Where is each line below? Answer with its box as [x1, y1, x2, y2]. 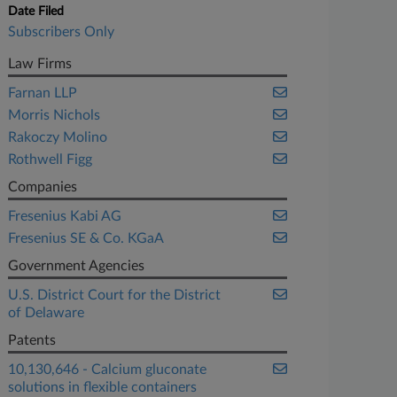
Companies [8, 180, 78, 194]
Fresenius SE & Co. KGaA [8, 231, 165, 245]
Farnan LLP [8, 86, 78, 100]
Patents [8, 333, 57, 347]
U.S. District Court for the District [8, 288, 222, 302]
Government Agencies [8, 259, 145, 273]
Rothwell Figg [8, 152, 93, 167]
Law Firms [8, 57, 73, 71]
